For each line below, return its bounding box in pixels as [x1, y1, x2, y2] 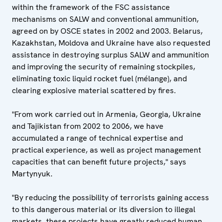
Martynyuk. [12, 168, 53, 179]
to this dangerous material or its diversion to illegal [12, 204, 195, 215]
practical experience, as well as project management [12, 145, 201, 155]
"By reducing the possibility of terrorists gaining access [12, 192, 209, 203]
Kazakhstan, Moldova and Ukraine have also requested [12, 38, 210, 48]
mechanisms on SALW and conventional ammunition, [12, 14, 199, 24]
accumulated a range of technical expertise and [12, 133, 183, 143]
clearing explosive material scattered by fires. [12, 85, 176, 96]
